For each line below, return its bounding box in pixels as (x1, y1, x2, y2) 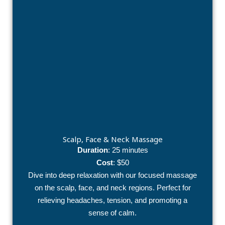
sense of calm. (88, 208, 137, 217)
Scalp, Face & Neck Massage (62, 134, 163, 144)
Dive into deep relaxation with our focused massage (28, 171, 197, 179)
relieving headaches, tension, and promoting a (38, 196, 187, 204)
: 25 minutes (107, 146, 148, 154)
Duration (77, 146, 108, 154)
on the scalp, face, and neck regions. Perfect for (34, 183, 191, 192)
